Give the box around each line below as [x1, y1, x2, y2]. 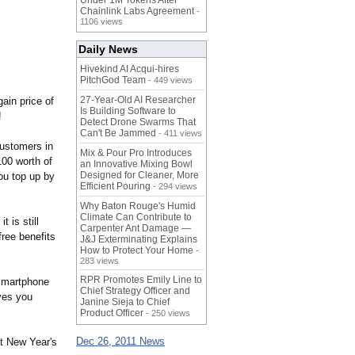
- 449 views [146, 75, 193, 86]
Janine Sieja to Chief [80, 296, 170, 308]
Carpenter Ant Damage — [80, 223, 191, 235]
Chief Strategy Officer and [80, 285, 190, 297]
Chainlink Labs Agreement [80, 6, 194, 17]
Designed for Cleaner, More [80, 170, 199, 181]
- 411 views [156, 128, 202, 139]
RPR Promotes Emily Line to [80, 274, 202, 286]
